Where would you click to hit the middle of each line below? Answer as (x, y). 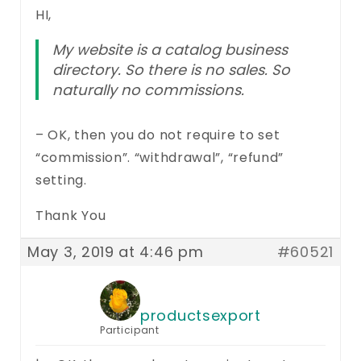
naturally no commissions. (148, 89)
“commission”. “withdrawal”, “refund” (160, 157)
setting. (61, 180)
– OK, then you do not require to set (158, 135)
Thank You (71, 215)
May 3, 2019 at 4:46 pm (116, 251)
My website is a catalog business (170, 49)
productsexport (201, 315)
